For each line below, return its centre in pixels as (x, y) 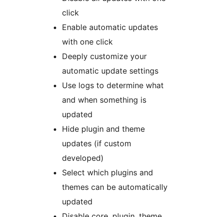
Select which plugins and (108, 173)
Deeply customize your (104, 56)
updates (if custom (97, 144)
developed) (83, 158)
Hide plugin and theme (103, 129)
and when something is (104, 100)
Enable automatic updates (110, 27)
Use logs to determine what (113, 85)
